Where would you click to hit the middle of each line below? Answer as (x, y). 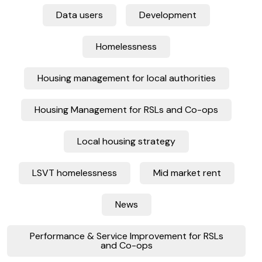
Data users (80, 15)
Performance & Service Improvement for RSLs (126, 236)
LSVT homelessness (74, 173)
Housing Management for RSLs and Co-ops (126, 110)
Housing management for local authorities (126, 78)
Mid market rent (187, 173)
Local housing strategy (126, 141)
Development (168, 15)
